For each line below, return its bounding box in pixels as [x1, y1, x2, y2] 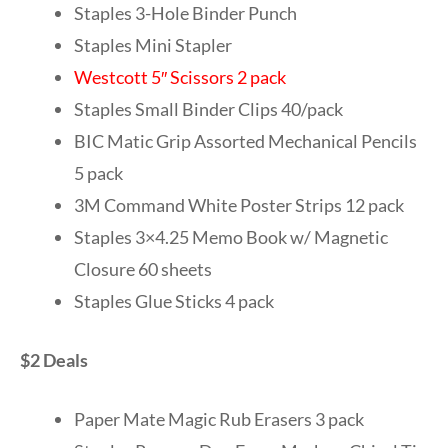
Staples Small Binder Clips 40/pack [74, 97, 343, 120]
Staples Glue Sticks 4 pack [74, 289, 274, 312]
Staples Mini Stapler [74, 33, 232, 56]
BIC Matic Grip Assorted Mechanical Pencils [74, 129, 417, 152]
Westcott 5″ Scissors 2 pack [74, 65, 286, 88]
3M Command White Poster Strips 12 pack [74, 193, 404, 216]
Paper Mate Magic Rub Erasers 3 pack [74, 407, 364, 430]
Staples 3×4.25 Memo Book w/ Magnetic [74, 225, 388, 248]
